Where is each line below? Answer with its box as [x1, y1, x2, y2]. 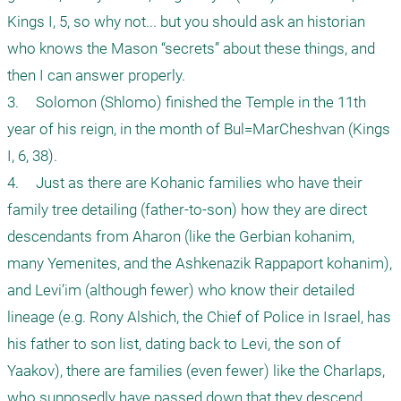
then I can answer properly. [7, 66, 185, 85]
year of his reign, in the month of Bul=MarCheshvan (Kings [7, 120, 390, 139]
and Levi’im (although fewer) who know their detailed [7, 281, 354, 300]
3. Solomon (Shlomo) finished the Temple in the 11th [7, 93, 19, 112]
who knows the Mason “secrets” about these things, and [7, 39, 375, 58]
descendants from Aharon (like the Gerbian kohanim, [7, 227, 354, 246]
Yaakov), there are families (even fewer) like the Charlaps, [7, 362, 385, 380]
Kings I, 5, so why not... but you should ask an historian [7, 13, 365, 31]
